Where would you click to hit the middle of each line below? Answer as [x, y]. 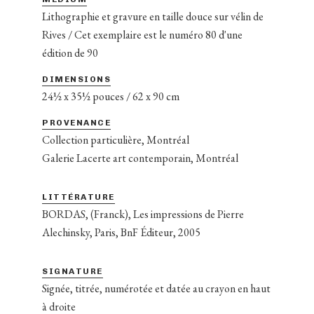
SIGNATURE [73, 271]
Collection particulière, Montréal [116, 139]
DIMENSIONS [76, 79]
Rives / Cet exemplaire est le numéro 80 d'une [142, 34]
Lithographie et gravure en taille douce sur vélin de [153, 16]
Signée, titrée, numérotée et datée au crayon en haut [156, 288]
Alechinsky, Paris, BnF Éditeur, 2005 [121, 232]
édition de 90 [70, 53]
